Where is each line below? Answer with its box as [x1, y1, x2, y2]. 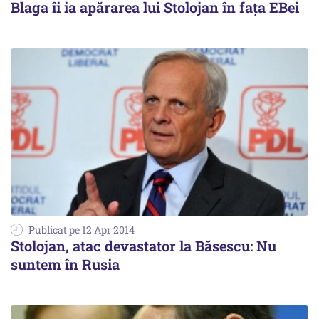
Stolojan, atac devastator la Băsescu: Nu [11, 236, 276, 256]
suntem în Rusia [11, 255, 120, 274]
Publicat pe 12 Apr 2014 [28, 223, 135, 237]
